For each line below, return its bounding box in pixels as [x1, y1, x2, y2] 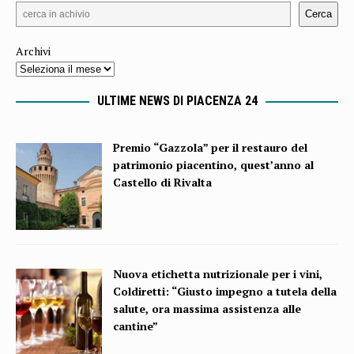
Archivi [16, 43, 51, 58]
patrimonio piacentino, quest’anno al [113, 157, 314, 173]
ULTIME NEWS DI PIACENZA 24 [96, 92, 258, 108]
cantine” [113, 318, 159, 333]
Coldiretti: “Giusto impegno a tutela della [113, 283, 337, 299]
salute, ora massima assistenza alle [113, 300, 302, 316]
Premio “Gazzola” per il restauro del [113, 140, 308, 156]
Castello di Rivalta [113, 175, 213, 190]
